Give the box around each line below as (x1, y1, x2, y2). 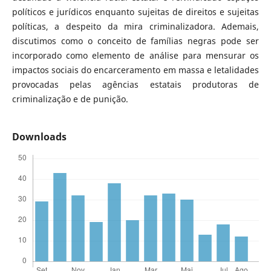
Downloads (11, 130, 67, 144)
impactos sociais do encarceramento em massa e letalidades (11, 64, 260, 76)
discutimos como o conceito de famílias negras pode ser (11, 35, 260, 47)
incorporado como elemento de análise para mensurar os (11, 50, 260, 62)
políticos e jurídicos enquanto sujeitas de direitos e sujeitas (11, 6, 260, 18)
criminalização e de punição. (11, 93, 128, 105)
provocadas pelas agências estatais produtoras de (11, 79, 260, 91)
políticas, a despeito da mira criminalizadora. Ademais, (11, 21, 260, 33)
